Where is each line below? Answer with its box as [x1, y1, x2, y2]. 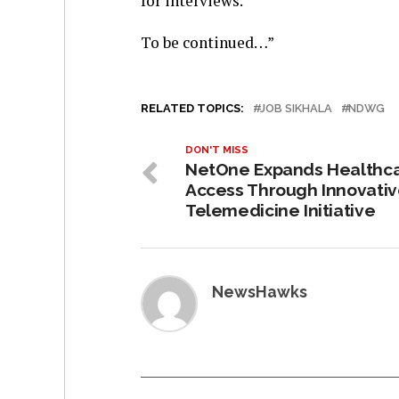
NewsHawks [212, 281, 307, 301]
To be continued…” [141, 31, 274, 53]
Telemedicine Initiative [185, 199, 376, 220]
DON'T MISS [185, 142, 248, 156]
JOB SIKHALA [260, 101, 332, 115]
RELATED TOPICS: [141, 101, 244, 115]
